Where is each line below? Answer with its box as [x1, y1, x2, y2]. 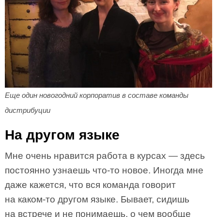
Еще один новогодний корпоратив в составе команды [5, 91, 188, 99]
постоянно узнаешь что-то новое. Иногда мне [5, 165, 203, 175]
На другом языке [5, 127, 120, 142]
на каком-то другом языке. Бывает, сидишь [5, 194, 189, 204]
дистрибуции [5, 106, 50, 114]
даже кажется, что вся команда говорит [5, 179, 176, 190]
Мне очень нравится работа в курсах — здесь [5, 150, 205, 161]
